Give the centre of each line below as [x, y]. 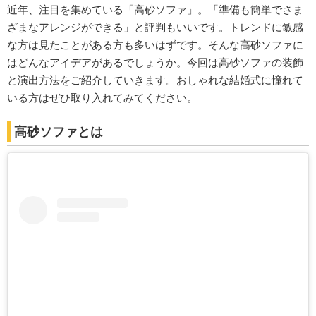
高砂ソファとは [59, 132]
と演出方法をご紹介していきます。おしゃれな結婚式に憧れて [155, 80]
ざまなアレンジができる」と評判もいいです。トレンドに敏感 [155, 27]
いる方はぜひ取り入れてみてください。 [102, 98]
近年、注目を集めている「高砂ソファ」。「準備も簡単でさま [155, 10]
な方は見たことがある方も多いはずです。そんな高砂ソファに [155, 45]
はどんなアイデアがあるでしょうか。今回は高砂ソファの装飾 [155, 62]
